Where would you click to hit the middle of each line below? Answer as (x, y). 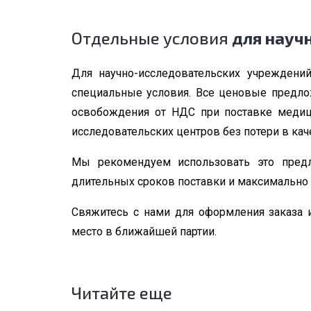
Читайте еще (122, 293)
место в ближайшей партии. (144, 232)
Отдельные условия (152, 38)
